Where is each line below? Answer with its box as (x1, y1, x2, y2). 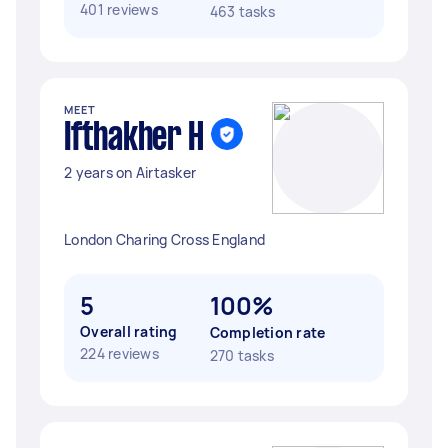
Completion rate (209, 323, 326, 342)
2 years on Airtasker (64, 163, 196, 182)
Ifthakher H (64, 121, 204, 157)
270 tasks (209, 346, 274, 365)
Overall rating (80, 322, 178, 341)
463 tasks (209, 2, 275, 21)
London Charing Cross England (64, 230, 265, 249)
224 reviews (80, 344, 159, 363)
